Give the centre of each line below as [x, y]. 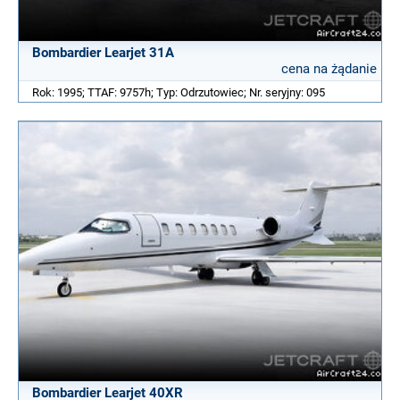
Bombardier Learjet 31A [103, 53]
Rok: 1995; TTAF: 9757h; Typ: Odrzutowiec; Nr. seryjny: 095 [179, 93]
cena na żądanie [329, 69]
